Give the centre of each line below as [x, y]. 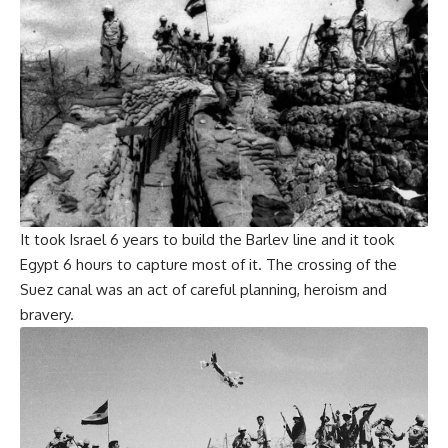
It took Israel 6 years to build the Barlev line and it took [207, 240]
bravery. [47, 315]
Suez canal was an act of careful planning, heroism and [203, 290]
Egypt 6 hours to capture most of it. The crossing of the [208, 265]
